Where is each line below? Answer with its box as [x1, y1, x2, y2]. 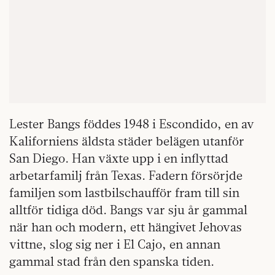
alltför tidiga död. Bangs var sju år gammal [9, 202, 247, 218]
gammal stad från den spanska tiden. [9, 254, 214, 269]
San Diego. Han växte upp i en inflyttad [9, 150, 228, 166]
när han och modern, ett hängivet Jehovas [9, 219, 242, 235]
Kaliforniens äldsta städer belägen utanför [9, 133, 244, 149]
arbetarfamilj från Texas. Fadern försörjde [9, 168, 242, 184]
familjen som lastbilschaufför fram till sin [9, 185, 239, 201]
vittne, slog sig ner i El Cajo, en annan [9, 236, 220, 252]
